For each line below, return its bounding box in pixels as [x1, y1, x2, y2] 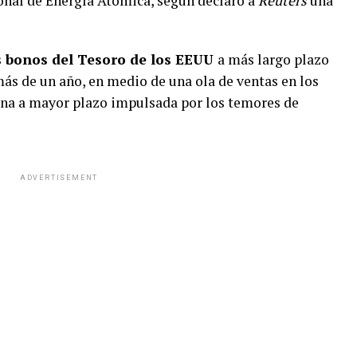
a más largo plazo [218, 49, 329, 69]
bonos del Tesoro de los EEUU [2, 49, 218, 69]
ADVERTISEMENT [19, 173, 99, 182]
